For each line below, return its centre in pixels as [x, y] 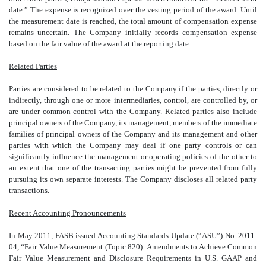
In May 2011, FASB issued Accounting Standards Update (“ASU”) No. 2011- [133, 235]
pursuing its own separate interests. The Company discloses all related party [133, 179]
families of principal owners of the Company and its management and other [133, 134]
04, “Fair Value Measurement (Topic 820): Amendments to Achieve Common [133, 246]
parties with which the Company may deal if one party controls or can [133, 145]
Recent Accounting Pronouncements [67, 213]
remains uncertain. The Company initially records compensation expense [133, 32]
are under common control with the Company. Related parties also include [133, 111]
